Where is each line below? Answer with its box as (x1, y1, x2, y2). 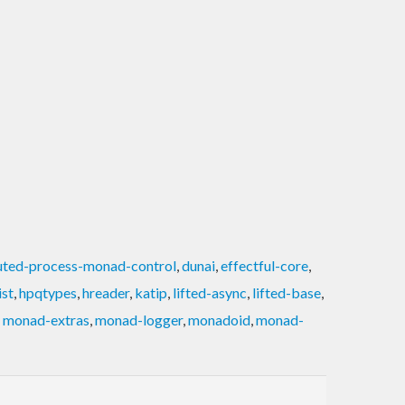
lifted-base (252, 283, 321, 301)
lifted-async (173, 283, 247, 301)
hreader (82, 283, 129, 301)
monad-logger (95, 310, 183, 328)
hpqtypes (19, 283, 77, 301)
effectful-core (221, 256, 308, 274)
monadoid (188, 310, 250, 328)
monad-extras (3, 310, 89, 328)
